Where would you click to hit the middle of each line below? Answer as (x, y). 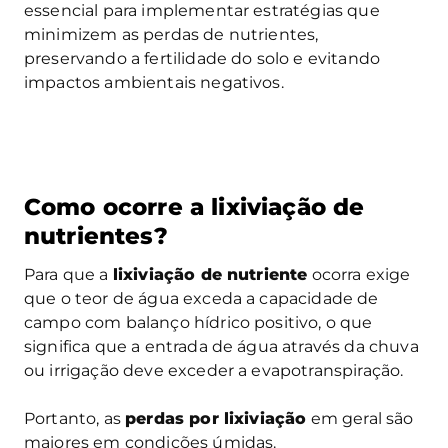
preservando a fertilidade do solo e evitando (202, 58)
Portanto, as (75, 418)
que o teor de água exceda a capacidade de (201, 298)
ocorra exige (359, 274)
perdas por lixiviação (216, 418)
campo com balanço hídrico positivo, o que (198, 322)
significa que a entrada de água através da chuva (221, 346)
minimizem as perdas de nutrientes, (171, 34)
